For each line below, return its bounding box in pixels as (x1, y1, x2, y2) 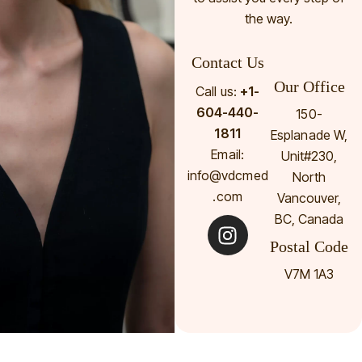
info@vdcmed (187, 167, 268, 183)
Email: (211, 146, 244, 162)
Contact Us (191, 53, 264, 71)
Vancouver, (276, 190, 342, 206)
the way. (244, 11, 293, 27)
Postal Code (270, 238, 349, 255)
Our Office (273, 78, 345, 95)
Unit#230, (280, 148, 338, 164)
